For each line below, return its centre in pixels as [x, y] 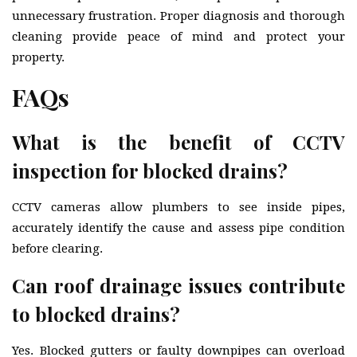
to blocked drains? [96, 314]
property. [38, 57]
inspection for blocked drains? [150, 170]
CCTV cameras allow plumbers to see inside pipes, [178, 207]
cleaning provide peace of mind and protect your [178, 36]
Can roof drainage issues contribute [178, 285]
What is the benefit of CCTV [178, 141]
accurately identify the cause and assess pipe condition [178, 228]
